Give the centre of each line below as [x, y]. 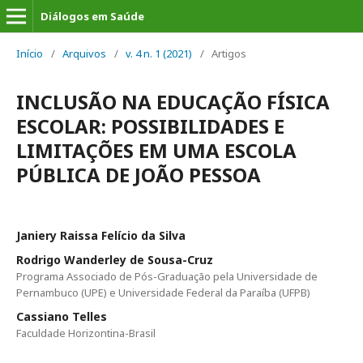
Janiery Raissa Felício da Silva [101, 235]
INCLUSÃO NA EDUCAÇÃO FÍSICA [173, 102]
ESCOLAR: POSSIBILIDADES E [150, 126]
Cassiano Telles [62, 316]
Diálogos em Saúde [92, 16]
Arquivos [84, 53]
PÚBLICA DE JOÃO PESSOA [139, 175]
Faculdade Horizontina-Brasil [86, 333]
